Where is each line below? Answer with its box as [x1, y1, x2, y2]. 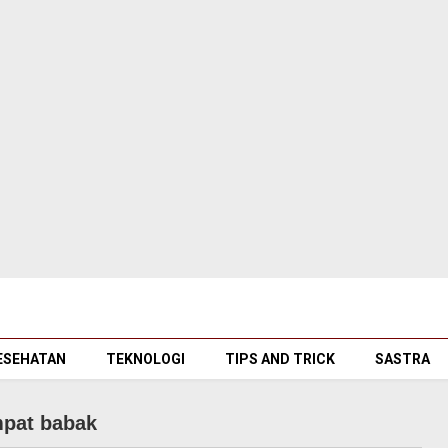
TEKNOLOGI [106, 351, 185, 367]
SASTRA [375, 351, 430, 367]
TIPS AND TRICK [225, 351, 335, 367]
